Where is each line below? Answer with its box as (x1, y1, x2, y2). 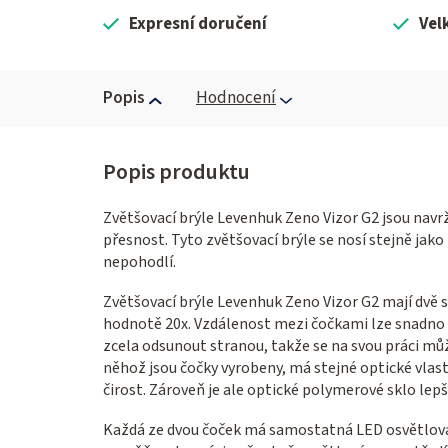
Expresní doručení (129, 12, 267, 37)
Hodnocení (196, 86, 276, 111)
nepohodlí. (103, 251, 176, 274)
